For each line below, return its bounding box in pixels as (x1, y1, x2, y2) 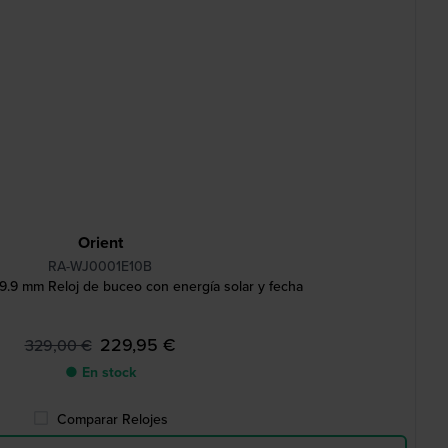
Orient (77, 231, 123, 254)
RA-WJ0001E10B (48, 256, 152, 277)
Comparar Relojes (56, 409, 168, 430)
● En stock (64, 362, 136, 383)
